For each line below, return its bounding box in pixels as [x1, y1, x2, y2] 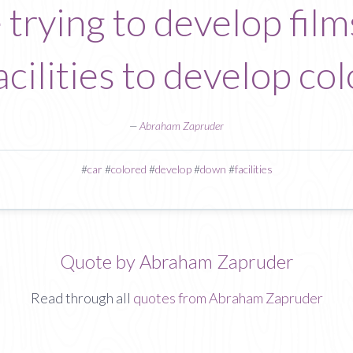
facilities [234, 162, 273, 176]
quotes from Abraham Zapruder [132, 289, 323, 307]
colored [110, 162, 147, 176]
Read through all [30, 289, 133, 307]
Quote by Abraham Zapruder [59, 249, 294, 273]
